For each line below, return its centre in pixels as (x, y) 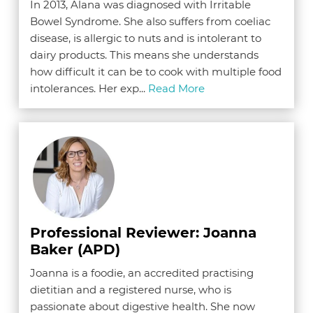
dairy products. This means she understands (145, 54)
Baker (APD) (75, 249)
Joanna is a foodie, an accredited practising (142, 272)
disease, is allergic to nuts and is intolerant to (146, 38)
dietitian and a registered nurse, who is (131, 289)
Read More (177, 88)
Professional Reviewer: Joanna (144, 232)
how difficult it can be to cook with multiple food (156, 71)
